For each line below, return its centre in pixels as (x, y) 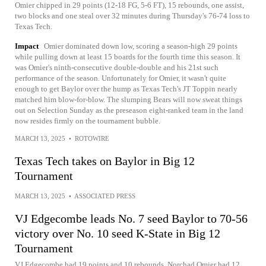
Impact (27, 46)
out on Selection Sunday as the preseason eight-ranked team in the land (129, 110)
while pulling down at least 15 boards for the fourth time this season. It (128, 57)
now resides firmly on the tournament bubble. (88, 121)
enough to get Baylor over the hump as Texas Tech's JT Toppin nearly (126, 89)
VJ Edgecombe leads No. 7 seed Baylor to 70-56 (131, 218)
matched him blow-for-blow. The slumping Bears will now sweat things (129, 99)
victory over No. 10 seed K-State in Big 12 (118, 233)
